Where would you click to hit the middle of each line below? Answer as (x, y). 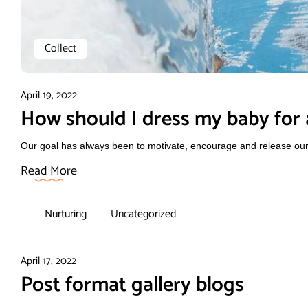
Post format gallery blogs (132, 285)
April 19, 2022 (49, 95)
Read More (49, 171)
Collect (60, 48)
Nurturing (66, 214)
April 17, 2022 (48, 261)
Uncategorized (143, 214)
